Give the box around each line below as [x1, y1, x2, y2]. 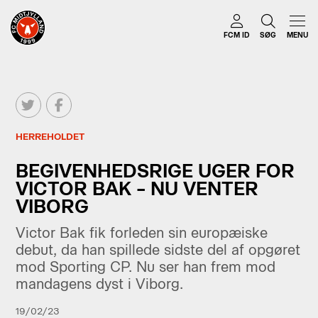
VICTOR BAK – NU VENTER [15, 177, 258, 199]
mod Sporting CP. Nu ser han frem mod [15, 258, 275, 275]
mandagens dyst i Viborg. [15, 275, 183, 292]
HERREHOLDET [15, 131, 84, 143]
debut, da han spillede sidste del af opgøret [15, 241, 300, 258]
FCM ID [223, 31, 250, 40]
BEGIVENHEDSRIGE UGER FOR [15, 159, 295, 182]
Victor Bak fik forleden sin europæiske [15, 224, 268, 241]
